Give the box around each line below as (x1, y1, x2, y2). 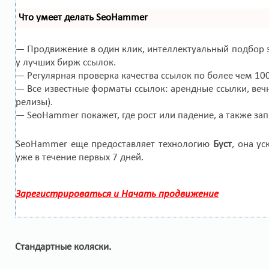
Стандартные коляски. (15, 242, 111, 252)
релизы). (16, 97, 53, 107)
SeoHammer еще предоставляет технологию (16, 139, 213, 150)
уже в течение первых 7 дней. (16, 153, 144, 163)
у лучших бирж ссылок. (16, 58, 116, 68)
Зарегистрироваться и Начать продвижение (16, 189, 219, 199)
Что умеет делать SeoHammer (19, 13, 148, 23)
